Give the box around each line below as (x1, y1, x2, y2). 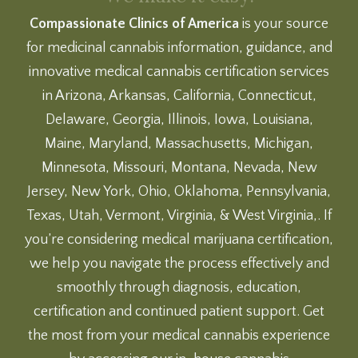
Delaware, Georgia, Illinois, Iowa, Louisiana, (45, 111, 313, 128)
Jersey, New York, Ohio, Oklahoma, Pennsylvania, (27, 183, 331, 200)
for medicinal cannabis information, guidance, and (26, 39, 332, 56)
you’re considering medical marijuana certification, (25, 231, 333, 248)
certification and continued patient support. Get (34, 303, 324, 320)
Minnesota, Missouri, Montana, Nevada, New (41, 159, 317, 176)
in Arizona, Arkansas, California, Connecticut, (42, 87, 316, 104)
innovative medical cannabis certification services (29, 63, 329, 80)
